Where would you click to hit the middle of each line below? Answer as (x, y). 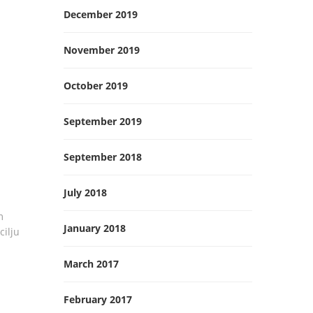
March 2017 (91, 264)
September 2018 (103, 157)
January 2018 (95, 228)
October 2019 (96, 86)
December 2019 (101, 14)
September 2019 (103, 121)
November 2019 (102, 50)
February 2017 (98, 299)
